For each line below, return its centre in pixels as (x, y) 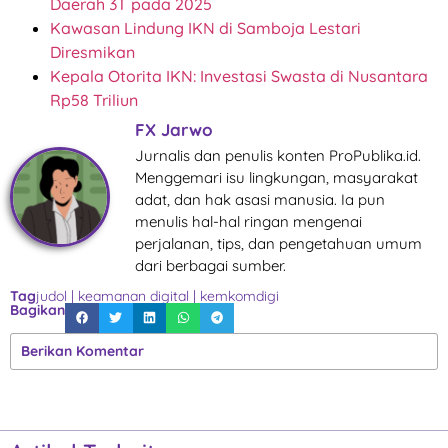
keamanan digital (133, 295)
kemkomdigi (239, 295)
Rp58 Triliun (94, 99)
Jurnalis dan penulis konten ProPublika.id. (278, 155)
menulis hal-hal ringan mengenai (248, 221)
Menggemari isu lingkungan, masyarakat (276, 177)
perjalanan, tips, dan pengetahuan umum (278, 243)
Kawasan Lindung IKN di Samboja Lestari (205, 27)
